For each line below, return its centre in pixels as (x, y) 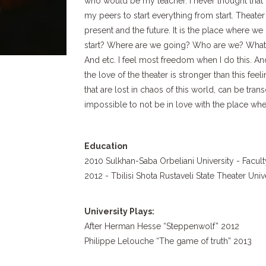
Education (106, 146)
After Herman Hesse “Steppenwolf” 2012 (163, 226)
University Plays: (119, 211)
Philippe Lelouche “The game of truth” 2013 (168, 241)
